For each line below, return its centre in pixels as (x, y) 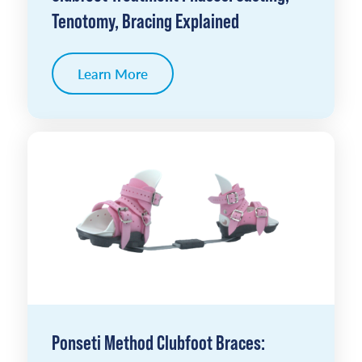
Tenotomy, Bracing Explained (145, 20)
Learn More (112, 73)
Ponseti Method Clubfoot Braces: (158, 342)
